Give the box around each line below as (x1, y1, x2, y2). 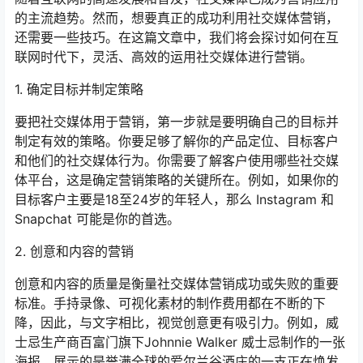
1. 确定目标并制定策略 (15, 81, 143, 98)
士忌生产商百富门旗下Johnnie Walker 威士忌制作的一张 (15, 334, 345, 351)
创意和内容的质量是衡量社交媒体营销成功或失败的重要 (15, 275, 339, 293)
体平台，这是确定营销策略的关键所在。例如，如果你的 (15, 172, 339, 189)
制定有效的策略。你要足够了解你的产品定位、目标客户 (15, 133, 339, 150)
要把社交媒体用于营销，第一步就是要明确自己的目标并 (15, 113, 339, 130)
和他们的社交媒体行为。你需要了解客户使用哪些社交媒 (15, 152, 339, 169)
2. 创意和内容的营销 (15, 243, 134, 260)
